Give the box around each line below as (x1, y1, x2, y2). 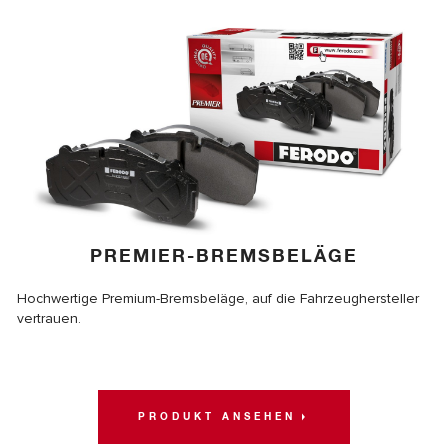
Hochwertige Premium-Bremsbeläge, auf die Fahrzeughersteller (17, 289, 419, 307)
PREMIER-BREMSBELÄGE (90, 247, 358, 266)
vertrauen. (17, 309, 81, 327)
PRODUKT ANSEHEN (137, 411, 296, 422)
